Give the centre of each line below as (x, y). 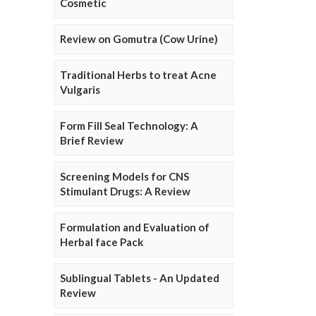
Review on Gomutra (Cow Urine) (139, 39)
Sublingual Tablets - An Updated (140, 278)
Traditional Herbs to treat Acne (138, 75)
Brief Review (92, 141)
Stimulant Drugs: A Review (125, 192)
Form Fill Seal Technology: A (129, 126)
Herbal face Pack (102, 242)
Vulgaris (80, 90)
